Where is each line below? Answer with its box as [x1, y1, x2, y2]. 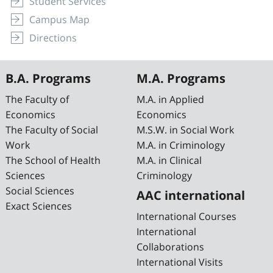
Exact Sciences [5, 199, 72, 213]
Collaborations [136, 240, 204, 254]
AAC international [136, 187, 245, 204]
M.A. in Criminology [136, 138, 225, 152]
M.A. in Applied [136, 93, 204, 107]
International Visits [136, 255, 223, 269]
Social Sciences [5, 184, 74, 198]
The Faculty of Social [5, 123, 98, 137]
